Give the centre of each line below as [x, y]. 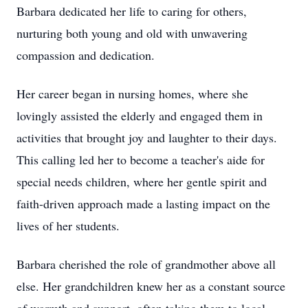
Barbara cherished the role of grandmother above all [146, 264]
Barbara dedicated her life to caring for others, [132, 11]
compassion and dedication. [86, 55]
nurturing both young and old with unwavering [132, 33]
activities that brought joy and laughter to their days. [147, 137]
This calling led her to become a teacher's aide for [141, 159]
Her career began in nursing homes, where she [132, 93]
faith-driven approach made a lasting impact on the [143, 203]
